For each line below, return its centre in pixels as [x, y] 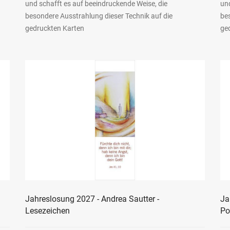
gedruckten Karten [54, 28]
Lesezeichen [47, 210]
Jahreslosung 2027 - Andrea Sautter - [92, 199]
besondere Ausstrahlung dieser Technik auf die [99, 16]
